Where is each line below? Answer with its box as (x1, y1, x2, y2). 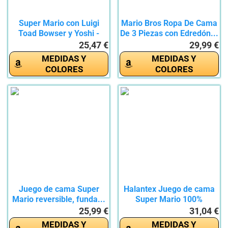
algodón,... (149, 205, 189, 215)
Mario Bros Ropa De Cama (121, 18, 217, 28)
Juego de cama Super (18, 184, 99, 194)
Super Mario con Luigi (18, 18, 99, 28)
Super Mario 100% (135, 194, 203, 205)
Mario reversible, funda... (12, 194, 106, 205)
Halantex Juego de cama (123, 184, 215, 194)
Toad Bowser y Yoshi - (18, 28, 100, 39)
